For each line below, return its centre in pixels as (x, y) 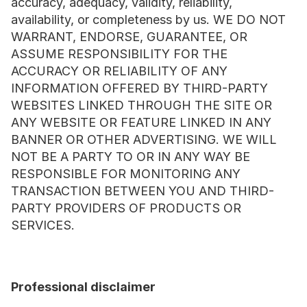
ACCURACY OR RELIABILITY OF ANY (119, 71)
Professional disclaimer (83, 287)
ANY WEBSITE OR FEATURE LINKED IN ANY (141, 122)
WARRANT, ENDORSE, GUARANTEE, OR (129, 37)
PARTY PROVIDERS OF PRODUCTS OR (126, 208)
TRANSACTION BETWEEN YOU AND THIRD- (143, 191)
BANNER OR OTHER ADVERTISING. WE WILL (144, 139)
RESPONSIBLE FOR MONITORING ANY (126, 174)
